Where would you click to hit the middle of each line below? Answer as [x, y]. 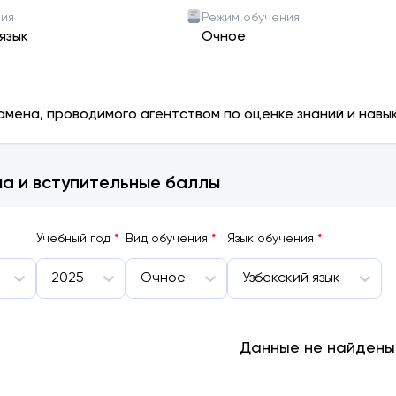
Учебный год [73, 239]
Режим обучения [251, 18]
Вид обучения [166, 239]
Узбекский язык [291, 278]
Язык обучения [270, 239]
